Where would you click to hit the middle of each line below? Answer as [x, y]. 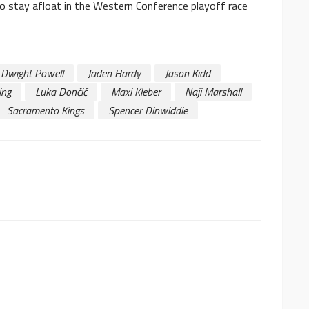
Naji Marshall [213, 92]
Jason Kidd [188, 73]
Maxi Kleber [136, 92]
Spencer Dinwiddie [148, 111]
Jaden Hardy [114, 73]
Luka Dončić [61, 92]
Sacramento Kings [46, 111]
